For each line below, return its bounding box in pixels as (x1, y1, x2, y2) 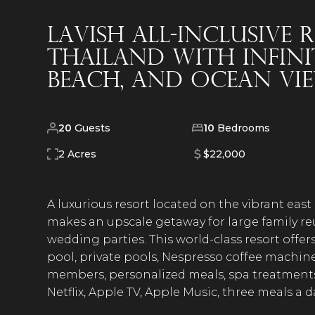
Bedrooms (214, 121, 270, 134)
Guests (72, 121, 111, 134)
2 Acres (58, 147, 97, 160)
